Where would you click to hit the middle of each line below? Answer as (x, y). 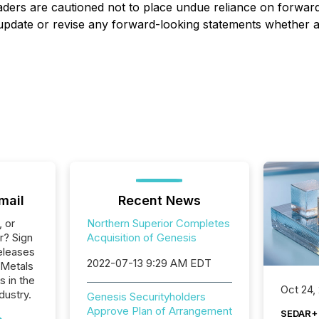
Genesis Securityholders (146, 297)
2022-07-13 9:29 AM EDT (149, 263)
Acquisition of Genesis (141, 237)
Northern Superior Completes (158, 223)
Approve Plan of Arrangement (159, 311)
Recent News (159, 200)
